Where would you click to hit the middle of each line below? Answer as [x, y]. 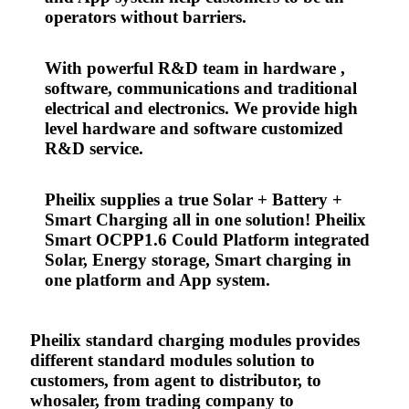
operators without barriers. [146, 17]
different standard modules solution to [173, 361]
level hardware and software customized [194, 129]
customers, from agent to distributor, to [176, 381]
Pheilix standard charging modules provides [195, 341]
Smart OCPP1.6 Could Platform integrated [207, 240]
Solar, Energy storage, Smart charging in [198, 260]
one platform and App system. [157, 280]
